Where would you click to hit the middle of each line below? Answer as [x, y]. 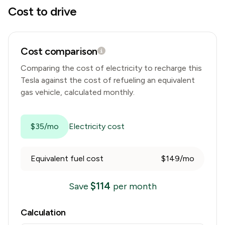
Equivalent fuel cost [67, 158]
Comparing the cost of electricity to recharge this [111, 68]
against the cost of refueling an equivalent [118, 80]
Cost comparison [59, 51]
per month [135, 186]
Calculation [43, 212]
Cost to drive [42, 11]
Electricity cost [97, 126]
